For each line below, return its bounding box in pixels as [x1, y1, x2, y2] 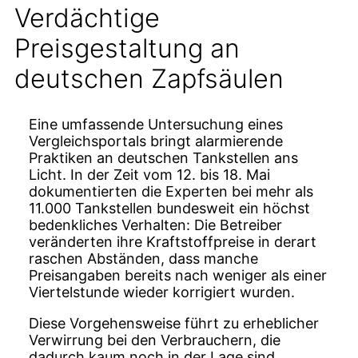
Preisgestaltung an [14, 33, 240, 65]
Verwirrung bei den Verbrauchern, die [29, 332, 280, 349]
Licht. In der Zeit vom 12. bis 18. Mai [29, 166, 270, 184]
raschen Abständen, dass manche [29, 250, 258, 268]
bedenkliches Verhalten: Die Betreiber [29, 217, 282, 234]
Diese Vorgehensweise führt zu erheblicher [29, 315, 319, 332]
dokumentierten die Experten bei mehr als [29, 183, 313, 201]
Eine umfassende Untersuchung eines [29, 116, 283, 133]
